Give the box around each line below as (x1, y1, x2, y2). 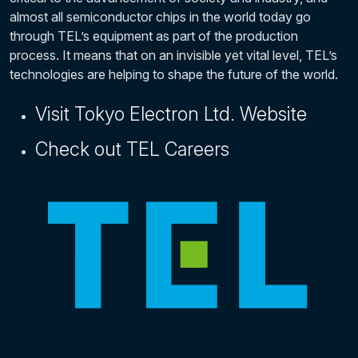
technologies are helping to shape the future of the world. (10, 66, 338, 82)
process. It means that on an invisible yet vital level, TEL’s (10, 47, 337, 63)
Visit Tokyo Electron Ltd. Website (35, 102, 307, 125)
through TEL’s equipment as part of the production (10, 28, 298, 44)
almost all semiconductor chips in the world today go (10, 9, 311, 25)
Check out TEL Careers (35, 137, 229, 161)
